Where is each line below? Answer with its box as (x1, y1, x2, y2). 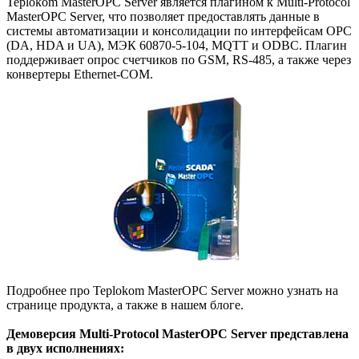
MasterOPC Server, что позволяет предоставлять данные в (6, 10, 320, 24)
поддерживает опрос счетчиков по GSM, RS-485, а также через (6, 53, 351, 67)
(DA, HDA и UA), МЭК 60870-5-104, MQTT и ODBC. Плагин (6, 38, 347, 53)
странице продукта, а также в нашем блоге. (6, 298, 244, 313)
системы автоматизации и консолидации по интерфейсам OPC (6, 24, 352, 38)
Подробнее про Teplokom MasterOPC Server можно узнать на (6, 284, 338, 298)
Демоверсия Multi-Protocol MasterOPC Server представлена (6, 327, 349, 341)
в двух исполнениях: (6, 341, 124, 356)
